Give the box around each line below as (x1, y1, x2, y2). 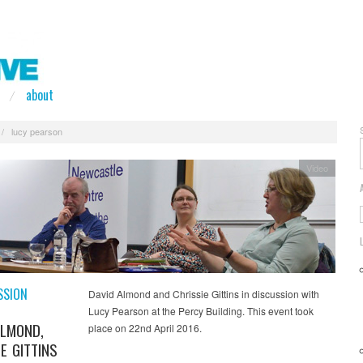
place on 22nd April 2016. (88, 320, 202, 335)
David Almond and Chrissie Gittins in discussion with (88, 286, 319, 301)
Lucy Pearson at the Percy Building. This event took (88, 303, 314, 318)
